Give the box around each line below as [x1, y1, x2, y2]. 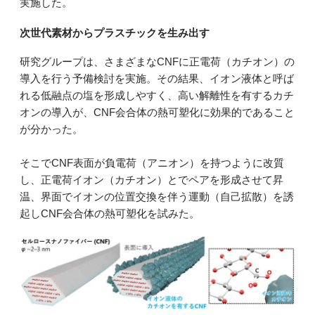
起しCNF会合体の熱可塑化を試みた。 [20, 207, 200, 220]
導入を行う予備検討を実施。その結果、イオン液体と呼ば [20, 72, 294, 85]
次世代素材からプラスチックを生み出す [20, 26, 210, 39]
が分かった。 [20, 123, 83, 136]
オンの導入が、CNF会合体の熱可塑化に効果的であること [20, 106, 295, 119]
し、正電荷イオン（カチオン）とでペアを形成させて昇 [20, 174, 283, 186]
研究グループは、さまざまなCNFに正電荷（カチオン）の [20, 56, 295, 68]
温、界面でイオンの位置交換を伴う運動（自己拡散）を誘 [20, 191, 294, 203]
